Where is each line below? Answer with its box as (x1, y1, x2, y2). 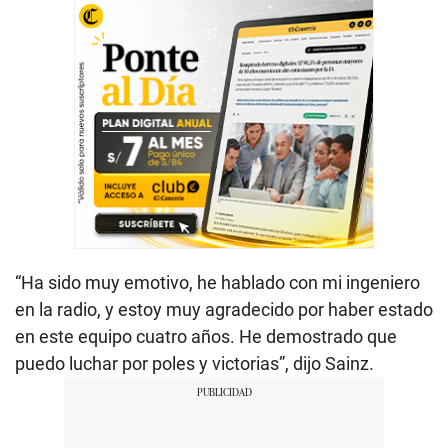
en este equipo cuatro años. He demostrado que (15, 326, 397, 348)
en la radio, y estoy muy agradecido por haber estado (15, 299, 433, 321)
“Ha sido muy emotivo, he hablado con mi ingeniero (15, 272, 420, 294)
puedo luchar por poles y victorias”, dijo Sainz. (15, 353, 374, 375)
